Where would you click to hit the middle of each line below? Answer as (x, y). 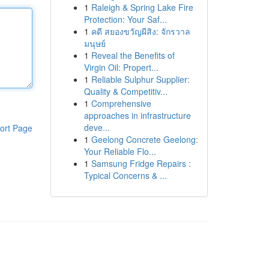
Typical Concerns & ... (125, 175)
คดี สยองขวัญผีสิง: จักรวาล (141, 31)
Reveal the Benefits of (133, 55)
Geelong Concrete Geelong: (144, 139)
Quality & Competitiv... (125, 91)
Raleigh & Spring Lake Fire (142, 7)
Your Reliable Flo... (120, 151)
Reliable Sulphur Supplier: (140, 79)
